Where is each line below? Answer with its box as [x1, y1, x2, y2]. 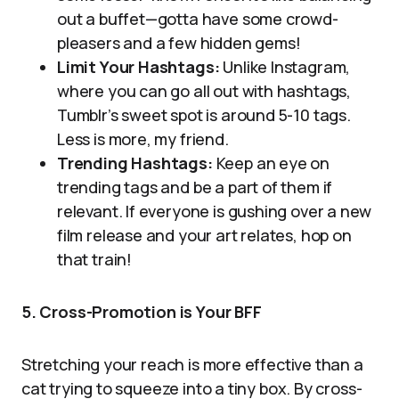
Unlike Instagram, [219, 56, 351, 77]
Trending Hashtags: [57, 152, 213, 174]
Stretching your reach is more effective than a [21, 354, 363, 375]
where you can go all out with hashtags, [57, 80, 351, 102]
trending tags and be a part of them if [57, 176, 333, 198]
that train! [57, 248, 133, 270]
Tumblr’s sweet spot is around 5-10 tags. [57, 104, 351, 126]
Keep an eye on [212, 152, 330, 174]
